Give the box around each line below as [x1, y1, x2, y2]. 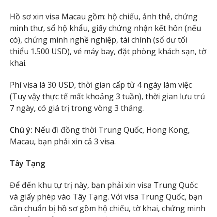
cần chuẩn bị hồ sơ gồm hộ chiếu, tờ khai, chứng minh [10, 202, 205, 214]
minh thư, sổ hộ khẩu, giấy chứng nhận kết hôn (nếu [10, 23, 201, 34]
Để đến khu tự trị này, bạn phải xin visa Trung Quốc [10, 179, 198, 190]
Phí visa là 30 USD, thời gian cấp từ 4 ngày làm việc [10, 79, 192, 91]
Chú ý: [10, 124, 34, 135]
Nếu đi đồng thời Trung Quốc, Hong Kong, [34, 124, 190, 135]
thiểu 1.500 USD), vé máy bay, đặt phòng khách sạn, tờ [10, 46, 206, 57]
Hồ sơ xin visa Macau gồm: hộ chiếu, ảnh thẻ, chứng [10, 11, 198, 22]
